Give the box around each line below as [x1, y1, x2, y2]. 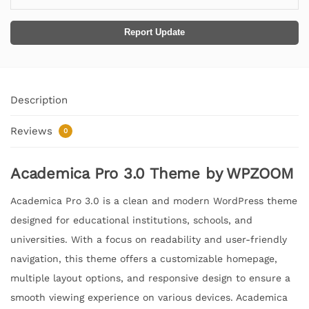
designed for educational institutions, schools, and [10, 215, 252, 226]
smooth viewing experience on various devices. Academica [10, 292, 288, 303]
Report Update [124, 28, 185, 38]
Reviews [10, 124, 56, 137]
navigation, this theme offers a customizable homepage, [10, 253, 277, 265]
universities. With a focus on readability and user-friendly [10, 234, 287, 246]
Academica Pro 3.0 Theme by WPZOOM [10, 165, 294, 183]
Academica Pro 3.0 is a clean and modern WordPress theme [10, 195, 297, 207]
